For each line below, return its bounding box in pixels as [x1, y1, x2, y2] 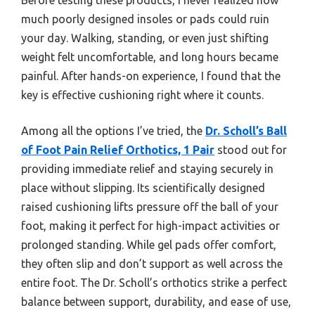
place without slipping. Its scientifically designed [21, 181, 265, 194]
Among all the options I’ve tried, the [21, 124, 205, 137]
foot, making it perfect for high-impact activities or [21, 219, 280, 232]
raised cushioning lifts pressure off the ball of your [21, 200, 278, 213]
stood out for [214, 143, 287, 156]
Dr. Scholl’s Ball [205, 124, 287, 137]
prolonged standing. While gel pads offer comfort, [21, 238, 276, 251]
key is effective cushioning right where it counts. [21, 88, 264, 101]
